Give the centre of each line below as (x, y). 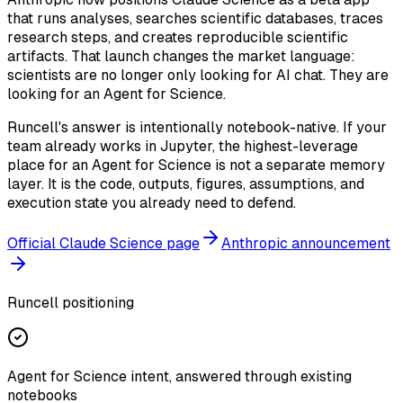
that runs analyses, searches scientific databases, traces (195, 18)
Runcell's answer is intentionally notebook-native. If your (197, 127)
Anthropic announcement (306, 243)
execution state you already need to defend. (152, 202)
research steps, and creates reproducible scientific (178, 37)
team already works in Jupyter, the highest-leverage (183, 146)
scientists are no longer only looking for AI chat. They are (198, 75)
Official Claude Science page (103, 243)
